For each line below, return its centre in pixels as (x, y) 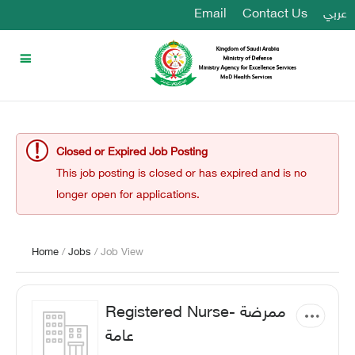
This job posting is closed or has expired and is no (181, 174)
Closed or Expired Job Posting (132, 153)
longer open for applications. (128, 195)
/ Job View (119, 253)
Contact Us (275, 15)
